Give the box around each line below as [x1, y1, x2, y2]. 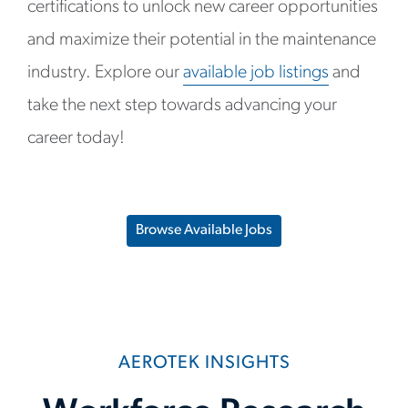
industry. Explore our [27, 64, 183, 82]
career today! [27, 129, 125, 148]
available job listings [183, 64, 329, 82]
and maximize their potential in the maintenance [27, 31, 376, 49]
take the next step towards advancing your [27, 97, 337, 115]
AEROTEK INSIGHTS [117, 354, 291, 372]
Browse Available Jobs [136, 223, 272, 238]
